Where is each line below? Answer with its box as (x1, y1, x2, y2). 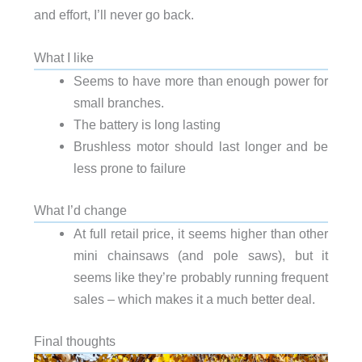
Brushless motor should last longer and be (73, 139, 329, 154)
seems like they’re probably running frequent (73, 270, 329, 285)
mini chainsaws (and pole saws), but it (73, 248, 329, 263)
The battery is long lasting (73, 117, 221, 133)
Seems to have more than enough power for (73, 74, 329, 89)
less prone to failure (73, 161, 186, 176)
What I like (33, 50, 94, 65)
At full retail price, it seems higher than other (73, 226, 329, 242)
